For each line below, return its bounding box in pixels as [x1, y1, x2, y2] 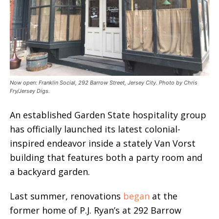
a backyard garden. [10, 166, 90, 177]
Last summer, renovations [10, 190, 123, 202]
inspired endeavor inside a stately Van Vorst [10, 137, 196, 149]
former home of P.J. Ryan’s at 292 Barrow [10, 204, 181, 216]
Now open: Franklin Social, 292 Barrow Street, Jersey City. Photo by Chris [10, 79, 197, 86]
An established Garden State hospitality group [10, 109, 206, 121]
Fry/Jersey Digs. [10, 88, 50, 94]
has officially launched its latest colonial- [10, 123, 180, 135]
